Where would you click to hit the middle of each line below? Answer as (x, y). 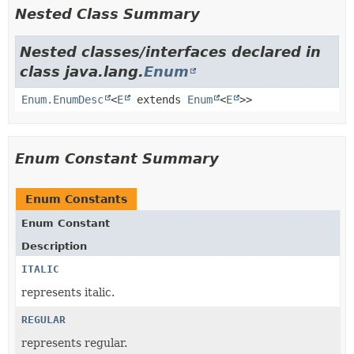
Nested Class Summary (107, 13)
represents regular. (74, 343)
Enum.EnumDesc (62, 99)
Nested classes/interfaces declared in (170, 51)
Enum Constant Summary (117, 158)
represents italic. (68, 292)
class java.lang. (82, 71)
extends (159, 99)
